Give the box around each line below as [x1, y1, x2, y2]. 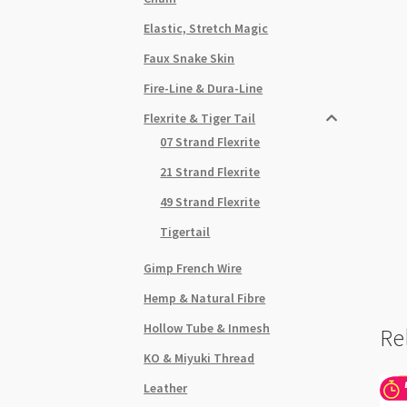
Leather [144, 379, 188, 396]
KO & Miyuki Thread [144, 349, 255, 366]
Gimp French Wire [144, 259, 243, 276]
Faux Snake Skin [144, 49, 235, 66]
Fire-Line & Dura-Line [144, 79, 263, 96]
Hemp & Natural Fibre [144, 289, 266, 306]
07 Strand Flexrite [160, 133, 261, 150]
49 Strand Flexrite [160, 193, 261, 210]
